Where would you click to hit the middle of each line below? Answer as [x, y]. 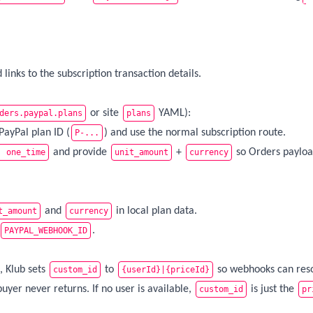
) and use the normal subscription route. [195, 133]
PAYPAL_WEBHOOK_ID [46, 231]
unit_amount [141, 152]
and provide [80, 152]
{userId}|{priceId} [166, 270]
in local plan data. [155, 211]
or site [104, 113]
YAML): [173, 113]
